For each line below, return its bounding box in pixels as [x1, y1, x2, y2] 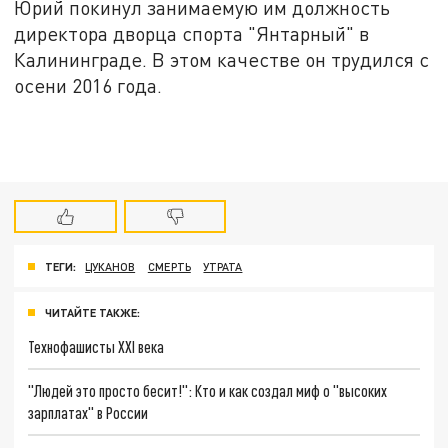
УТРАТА [203, 259, 243, 273]
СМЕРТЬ [147, 259, 191, 273]
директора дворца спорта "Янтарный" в [14, 22, 370, 46]
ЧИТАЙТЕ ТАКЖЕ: [45, 305, 140, 319]
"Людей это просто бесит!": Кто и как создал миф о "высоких [28, 381, 388, 401]
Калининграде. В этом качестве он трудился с [14, 48, 430, 72]
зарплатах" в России [28, 403, 149, 423]
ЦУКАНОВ [85, 259, 136, 273]
